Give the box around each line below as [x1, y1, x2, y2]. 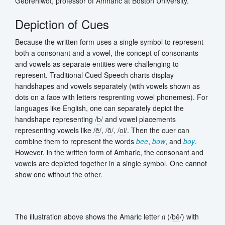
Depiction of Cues [15, 15, 109, 33]
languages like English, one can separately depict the [15, 102, 184, 113]
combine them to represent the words [15, 136, 136, 146]
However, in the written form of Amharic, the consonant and [15, 147, 203, 157]
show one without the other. [15, 169, 104, 179]
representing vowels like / [15, 125, 95, 135]
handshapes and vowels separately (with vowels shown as [15, 80, 200, 91]
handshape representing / [15, 114, 97, 124]
